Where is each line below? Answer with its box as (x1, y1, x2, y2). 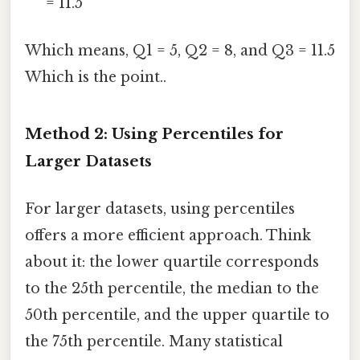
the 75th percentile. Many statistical (25, 332, 283, 350)
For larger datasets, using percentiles (25, 199, 295, 218)
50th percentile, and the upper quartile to (25, 305, 329, 324)
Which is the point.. (25, 67, 166, 86)
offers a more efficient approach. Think (25, 226, 311, 244)
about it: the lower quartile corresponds (25, 252, 319, 271)
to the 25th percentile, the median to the (25, 279, 319, 297)
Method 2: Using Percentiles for (25, 124, 284, 143)
